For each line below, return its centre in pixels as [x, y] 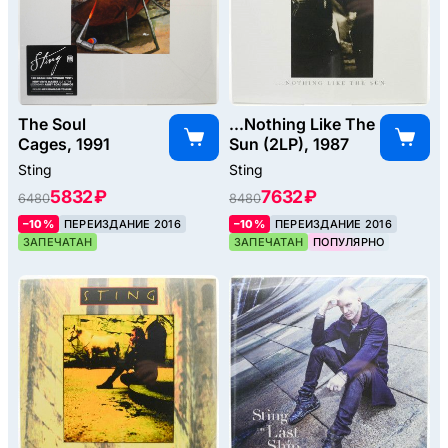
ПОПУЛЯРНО [349, 242]
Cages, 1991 [64, 144]
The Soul [52, 124]
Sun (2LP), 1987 [289, 144]
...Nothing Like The [302, 124]
